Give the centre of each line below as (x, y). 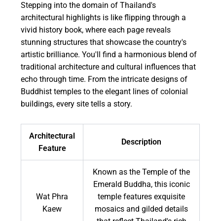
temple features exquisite (142, 197)
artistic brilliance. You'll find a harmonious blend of (109, 55)
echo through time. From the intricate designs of (104, 79)
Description (142, 142)
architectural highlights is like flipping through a (104, 18)
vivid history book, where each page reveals (96, 30)
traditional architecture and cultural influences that (109, 67)
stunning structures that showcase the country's (104, 42)
